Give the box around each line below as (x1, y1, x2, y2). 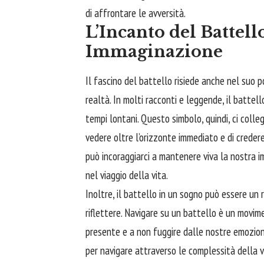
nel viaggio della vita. (85, 168, 168, 183)
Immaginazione (85, 42, 223, 62)
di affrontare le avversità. (85, 6, 186, 21)
